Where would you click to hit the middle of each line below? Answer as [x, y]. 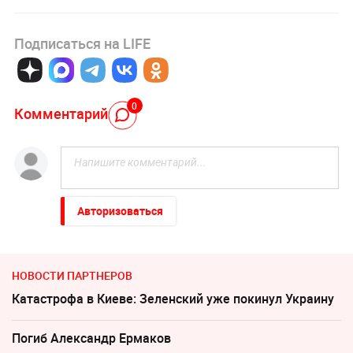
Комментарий [61, 114]
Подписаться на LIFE [82, 43]
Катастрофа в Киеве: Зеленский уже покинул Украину [173, 298]
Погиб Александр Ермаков [91, 338]
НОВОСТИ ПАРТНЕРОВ [72, 275]
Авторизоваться [120, 210]
